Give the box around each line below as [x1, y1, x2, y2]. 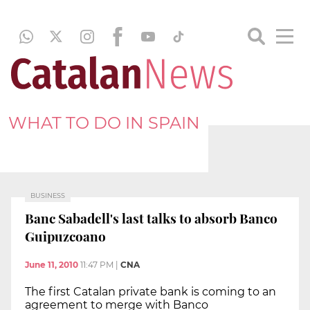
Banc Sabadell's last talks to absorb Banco [25, 208, 277, 227]
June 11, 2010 [25, 259, 78, 271]
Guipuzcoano [25, 226, 106, 245]
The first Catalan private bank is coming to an [25, 285, 276, 299]
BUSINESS [30, 192, 65, 199]
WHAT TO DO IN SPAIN [8, 112, 200, 133]
